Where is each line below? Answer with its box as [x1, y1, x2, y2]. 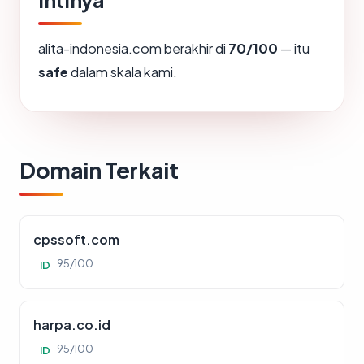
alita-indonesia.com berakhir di [38, 40, 228, 58]
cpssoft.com [33, 231, 119, 249]
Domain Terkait [19, 156, 179, 184]
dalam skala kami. [68, 63, 177, 81]
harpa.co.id [33, 316, 110, 334]
